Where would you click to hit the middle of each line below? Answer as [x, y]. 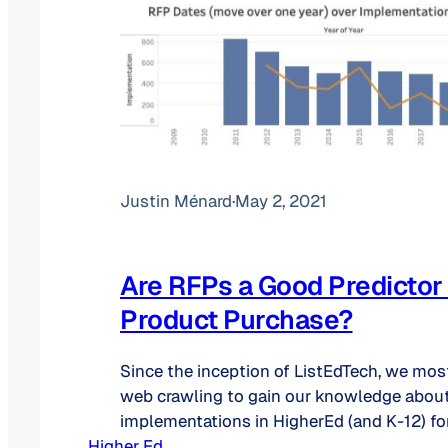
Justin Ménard [176, 201]
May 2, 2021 [281, 201]
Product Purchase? [236, 320]
